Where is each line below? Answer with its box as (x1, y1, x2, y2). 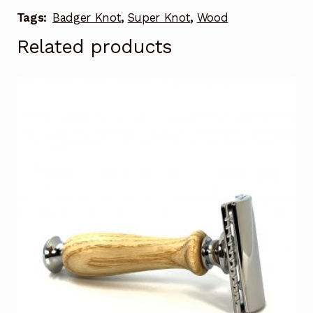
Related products (16, 36, 172, 59)
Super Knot (127, 10, 191, 24)
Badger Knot (52, 10, 122, 24)
